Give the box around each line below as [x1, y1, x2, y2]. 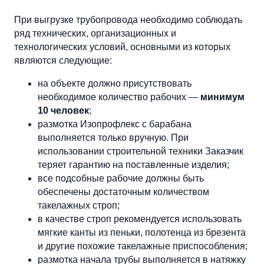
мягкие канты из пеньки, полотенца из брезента [38, 227, 246, 237]
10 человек [38, 105, 89, 115]
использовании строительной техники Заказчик [38, 146, 243, 156]
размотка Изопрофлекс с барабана [38, 118, 192, 129]
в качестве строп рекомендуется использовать [38, 213, 242, 224]
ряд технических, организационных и [14, 28, 176, 38]
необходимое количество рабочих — [38, 91, 200, 102]
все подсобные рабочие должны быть [38, 173, 204, 183]
